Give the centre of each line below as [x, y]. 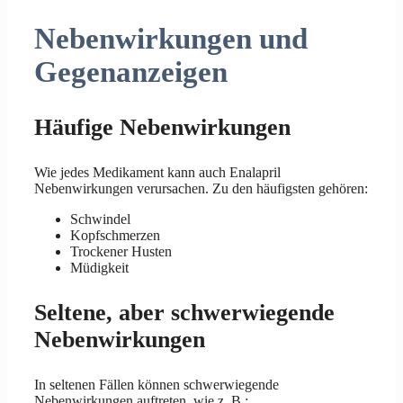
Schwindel [100, 219]
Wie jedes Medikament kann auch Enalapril [157, 172]
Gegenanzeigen [131, 72]
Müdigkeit [99, 267]
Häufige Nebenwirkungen [162, 127]
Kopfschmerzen [115, 235]
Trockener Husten [121, 251]
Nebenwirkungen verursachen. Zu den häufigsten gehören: [201, 188]
